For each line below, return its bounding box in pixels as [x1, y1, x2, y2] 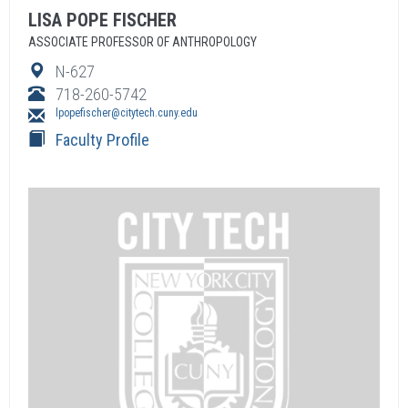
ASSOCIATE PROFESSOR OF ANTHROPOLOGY [28, 35, 257, 49]
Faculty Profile [56, 130, 149, 149]
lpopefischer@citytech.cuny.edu [56, 107, 198, 119]
